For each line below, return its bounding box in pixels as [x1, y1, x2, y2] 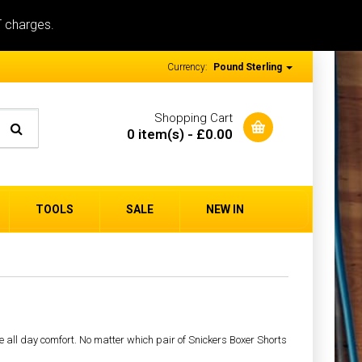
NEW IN [206, 203, 244, 216]
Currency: [167, 61, 210, 73]
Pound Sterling [213, 61, 284, 73]
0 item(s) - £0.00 [127, 126, 234, 142]
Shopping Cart [154, 111, 234, 125]
